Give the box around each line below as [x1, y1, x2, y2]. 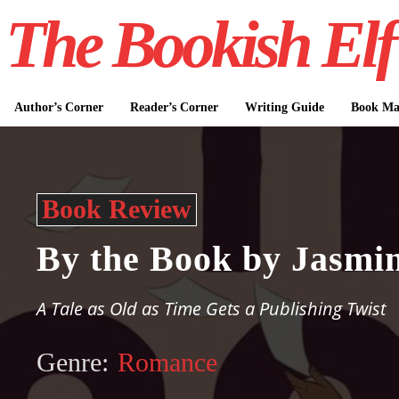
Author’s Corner [13, 101, 103, 114]
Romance [118, 347, 218, 377]
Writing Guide [244, 101, 324, 114]
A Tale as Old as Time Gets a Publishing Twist [37, 297, 387, 321]
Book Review [42, 194, 192, 224]
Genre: [37, 347, 110, 377]
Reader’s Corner [129, 101, 218, 114]
